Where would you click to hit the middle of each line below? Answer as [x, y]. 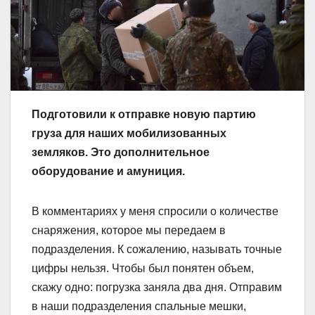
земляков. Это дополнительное [121, 152]
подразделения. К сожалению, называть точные [157, 249]
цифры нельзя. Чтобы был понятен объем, [143, 268]
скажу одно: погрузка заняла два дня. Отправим [157, 287]
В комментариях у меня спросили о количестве [155, 211]
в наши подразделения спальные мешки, [139, 306]
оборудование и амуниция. [108, 171]
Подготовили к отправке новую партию [144, 114]
